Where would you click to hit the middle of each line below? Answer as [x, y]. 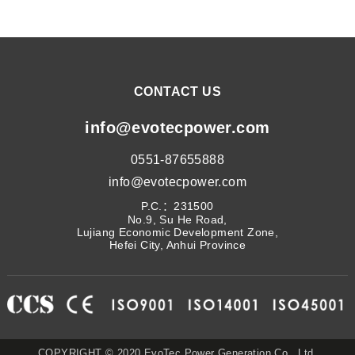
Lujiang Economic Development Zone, [177, 233]
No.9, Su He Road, [177, 220]
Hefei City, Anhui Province [177, 245]
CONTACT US [177, 92]
